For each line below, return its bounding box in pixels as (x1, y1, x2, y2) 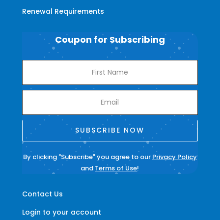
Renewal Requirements (22, 6, 104, 16)
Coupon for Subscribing (55, 33, 165, 46)
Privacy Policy (152, 152, 197, 162)
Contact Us (22, 189, 63, 199)
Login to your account (22, 207, 101, 217)
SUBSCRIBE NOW (75, 125, 145, 135)
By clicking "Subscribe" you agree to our (23, 152, 152, 162)
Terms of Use (95, 163, 137, 173)
